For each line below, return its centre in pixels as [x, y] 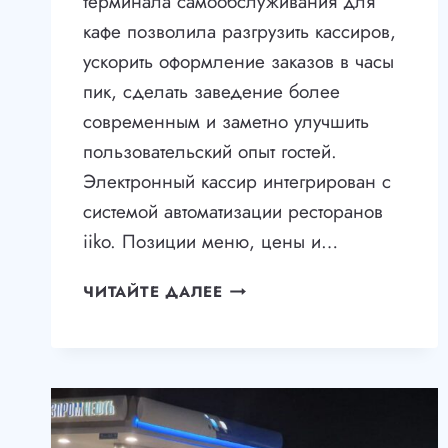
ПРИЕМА [257, 311]
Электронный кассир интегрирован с [237, 182]
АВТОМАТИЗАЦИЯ [297, 287]
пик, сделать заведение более [211, 92]
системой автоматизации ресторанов [233, 212]
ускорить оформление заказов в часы [238, 62]
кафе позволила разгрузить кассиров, [239, 32]
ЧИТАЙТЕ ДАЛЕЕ [153, 292]
